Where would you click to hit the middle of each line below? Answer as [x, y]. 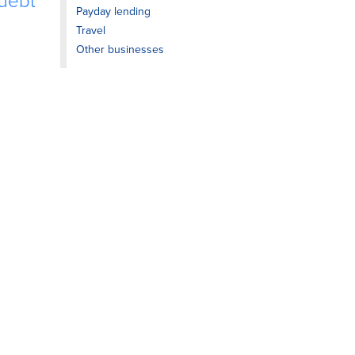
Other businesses [120, 50]
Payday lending [113, 11]
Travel [91, 31]
